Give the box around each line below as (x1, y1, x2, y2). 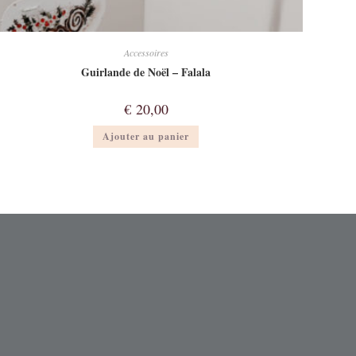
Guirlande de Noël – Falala (81, 64, 211, 81)
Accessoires (123, 46, 168, 60)
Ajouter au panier (103, 130, 190, 144)
